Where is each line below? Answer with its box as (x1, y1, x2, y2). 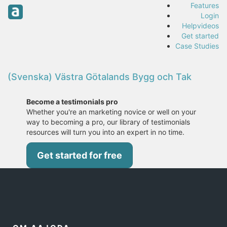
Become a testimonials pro (26, 97, 119, 106)
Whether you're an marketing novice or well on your (26, 107, 197, 116)
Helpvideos (182, 21, 219, 30)
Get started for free (37, 150, 123, 161)
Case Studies (175, 42, 219, 50)
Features (191, 1, 219, 10)
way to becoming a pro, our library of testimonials (26, 118, 191, 126)
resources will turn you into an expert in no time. (26, 128, 185, 136)
